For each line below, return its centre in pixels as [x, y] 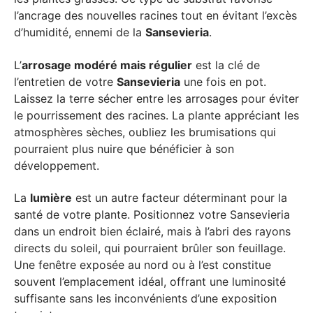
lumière [51, 198]
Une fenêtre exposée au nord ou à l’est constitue [143, 265]
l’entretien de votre [65, 81]
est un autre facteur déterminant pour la [180, 198]
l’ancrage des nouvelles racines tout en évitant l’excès [155, 15]
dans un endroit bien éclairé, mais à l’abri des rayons [152, 231]
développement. [57, 165]
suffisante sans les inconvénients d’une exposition [145, 298]
